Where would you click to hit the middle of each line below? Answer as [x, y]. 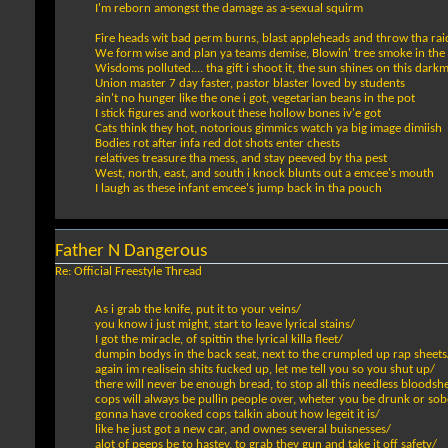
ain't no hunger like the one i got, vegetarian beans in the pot [255, 99]
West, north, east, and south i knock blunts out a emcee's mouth [264, 174]
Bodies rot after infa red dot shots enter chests [217, 144]
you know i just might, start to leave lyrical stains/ [225, 325]
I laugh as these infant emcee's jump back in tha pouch [238, 189]
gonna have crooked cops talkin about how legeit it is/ [237, 415]
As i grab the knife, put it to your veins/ [198, 310]
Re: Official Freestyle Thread [128, 272]
